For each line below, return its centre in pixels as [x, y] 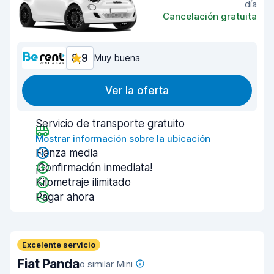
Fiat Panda [48, 264]
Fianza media [67, 153]
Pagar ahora [65, 197]
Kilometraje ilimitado [83, 182]
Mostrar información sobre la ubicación [123, 139]
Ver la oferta [137, 91]
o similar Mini [106, 264]
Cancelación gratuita [210, 16]
